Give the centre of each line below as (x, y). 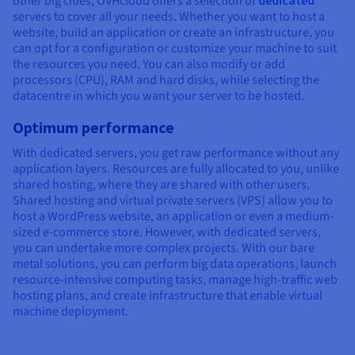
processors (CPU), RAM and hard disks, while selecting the (166, 80)
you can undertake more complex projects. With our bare (164, 248)
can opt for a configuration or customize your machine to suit (175, 49)
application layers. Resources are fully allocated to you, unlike (176, 169)
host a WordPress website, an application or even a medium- (173, 217)
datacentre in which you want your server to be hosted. (158, 96)
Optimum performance (94, 128)
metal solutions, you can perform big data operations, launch (175, 264)
